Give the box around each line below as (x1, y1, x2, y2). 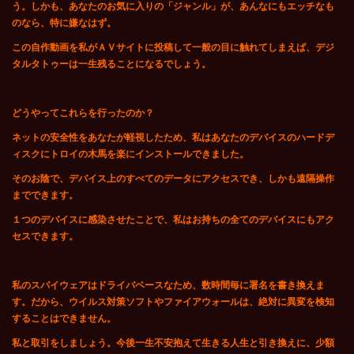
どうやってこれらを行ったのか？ (12, 107, 154, 119)
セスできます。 (12, 231, 78, 243)
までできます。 (12, 190, 78, 201)
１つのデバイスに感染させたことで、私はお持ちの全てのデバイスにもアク (12, 214, 334, 226)
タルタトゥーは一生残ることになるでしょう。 (12, 58, 211, 70)
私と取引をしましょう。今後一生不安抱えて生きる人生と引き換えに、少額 (12, 337, 334, 349)
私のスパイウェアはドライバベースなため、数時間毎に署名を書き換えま (12, 280, 325, 292)
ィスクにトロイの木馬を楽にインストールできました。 (12, 149, 249, 160)
